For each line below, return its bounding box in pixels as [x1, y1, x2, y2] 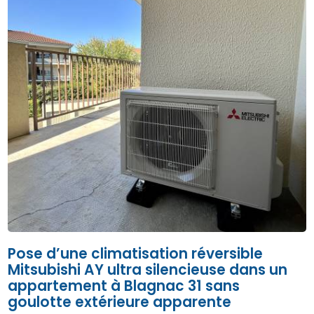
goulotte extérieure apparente [8, 292, 232, 313]
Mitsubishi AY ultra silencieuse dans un [8, 260, 288, 280]
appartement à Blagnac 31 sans [8, 276, 240, 296]
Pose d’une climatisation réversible [8, 244, 264, 264]
